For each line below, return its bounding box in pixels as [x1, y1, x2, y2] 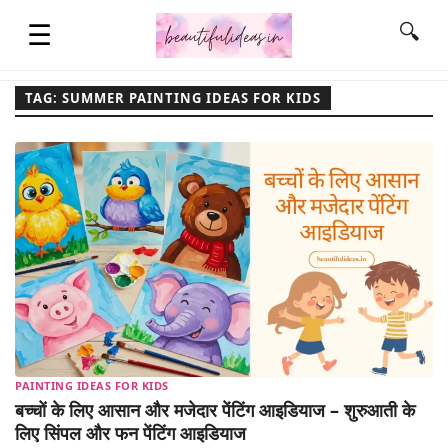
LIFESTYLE [20, 253, 95, 272]
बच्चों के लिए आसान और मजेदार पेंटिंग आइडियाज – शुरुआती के [15, 398, 415, 423]
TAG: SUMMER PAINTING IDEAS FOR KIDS [25, 89, 321, 107]
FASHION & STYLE [20, 319, 152, 338]
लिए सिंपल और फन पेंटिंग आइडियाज [15, 421, 246, 446]
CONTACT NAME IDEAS [20, 385, 185, 404]
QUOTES [20, 187, 80, 206]
